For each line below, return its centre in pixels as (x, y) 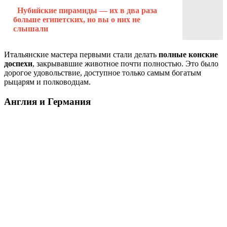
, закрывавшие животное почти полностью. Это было (125, 64)
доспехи (18, 64)
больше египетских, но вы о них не (77, 20)
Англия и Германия (47, 101)
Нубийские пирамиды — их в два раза (87, 11)
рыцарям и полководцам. (47, 82)
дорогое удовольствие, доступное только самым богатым (103, 73)
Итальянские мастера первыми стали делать (81, 55)
